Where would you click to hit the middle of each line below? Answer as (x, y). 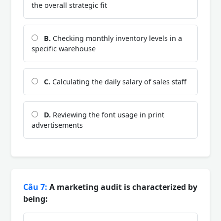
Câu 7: (35, 187)
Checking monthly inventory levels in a (116, 38)
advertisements (57, 125)
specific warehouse (64, 48)
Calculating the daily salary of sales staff (118, 81)
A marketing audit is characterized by (122, 187)
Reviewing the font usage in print (108, 114)
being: (36, 199)
